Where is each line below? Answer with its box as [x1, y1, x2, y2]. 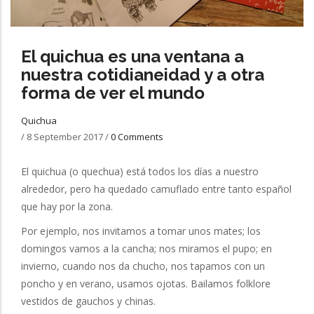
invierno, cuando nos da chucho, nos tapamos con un [21, 259, 265, 273]
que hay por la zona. [21, 199, 113, 213]
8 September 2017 [27, 130, 105, 143]
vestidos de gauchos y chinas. [21, 294, 156, 308]
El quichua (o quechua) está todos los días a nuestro [21, 164, 259, 178]
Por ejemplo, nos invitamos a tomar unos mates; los [21, 224, 261, 238]
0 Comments [111, 130, 163, 143]
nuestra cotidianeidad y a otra [21, 64, 264, 85]
